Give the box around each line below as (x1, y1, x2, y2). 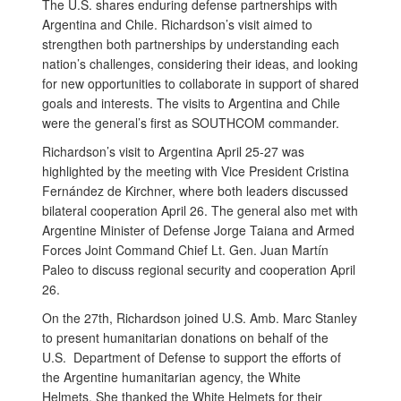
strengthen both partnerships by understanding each (42, 34, 339, 53)
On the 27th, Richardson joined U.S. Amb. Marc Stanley (42, 308, 357, 327)
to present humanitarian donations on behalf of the (42, 328, 328, 346)
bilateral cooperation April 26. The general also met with (42, 200, 358, 219)
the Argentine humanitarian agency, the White (42, 367, 301, 386)
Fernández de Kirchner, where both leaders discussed (42, 181, 348, 200)
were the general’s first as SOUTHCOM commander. (42, 113, 339, 132)
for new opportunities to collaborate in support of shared (42, 73, 359, 92)
